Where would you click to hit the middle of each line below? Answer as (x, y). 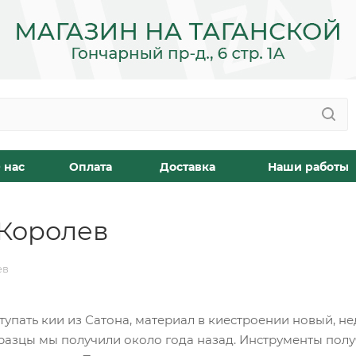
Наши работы (308, 167)
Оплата (91, 167)
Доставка (188, 167)
